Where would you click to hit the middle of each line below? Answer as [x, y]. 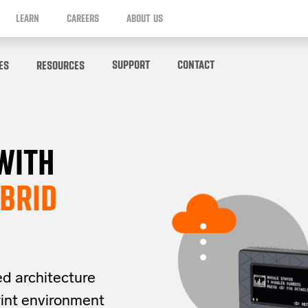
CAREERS [83, 18]
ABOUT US [145, 18]
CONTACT [196, 64]
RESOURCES [60, 65]
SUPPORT [131, 64]
